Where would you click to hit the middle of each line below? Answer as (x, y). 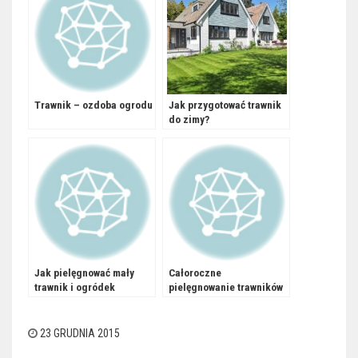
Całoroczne (195, 273)
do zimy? (189, 119)
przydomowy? (65, 302)
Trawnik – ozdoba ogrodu (93, 105)
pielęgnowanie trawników (226, 287)
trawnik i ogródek (75, 287)
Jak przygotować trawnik (225, 105)
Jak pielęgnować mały (84, 273)
